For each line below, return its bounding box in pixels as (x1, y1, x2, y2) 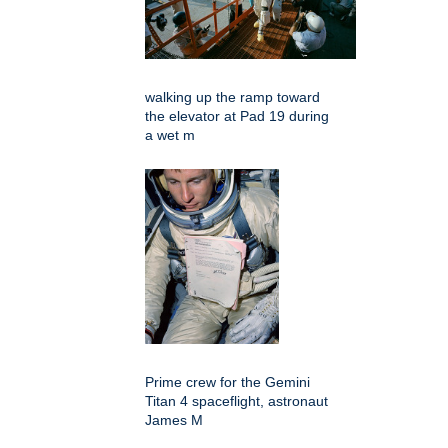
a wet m (145, 126, 195, 143)
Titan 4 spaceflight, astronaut (145, 392, 328, 409)
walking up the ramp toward (145, 88, 320, 105)
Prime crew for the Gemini (145, 373, 310, 390)
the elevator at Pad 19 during (145, 107, 329, 124)
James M (145, 411, 203, 428)
